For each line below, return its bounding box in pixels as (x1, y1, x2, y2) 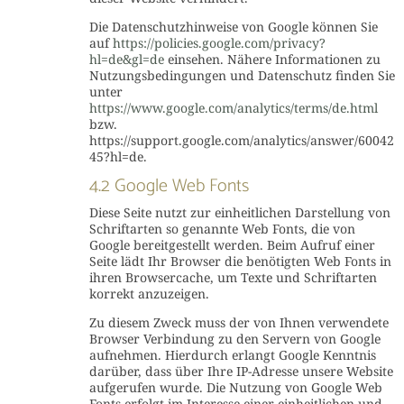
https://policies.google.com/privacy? (112, 34, 326, 51)
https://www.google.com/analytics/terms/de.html (88, 99, 378, 116)
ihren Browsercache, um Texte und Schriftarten (88, 269, 377, 286)
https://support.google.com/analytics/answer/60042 (88, 132, 394, 149)
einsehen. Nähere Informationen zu (167, 50, 381, 68)
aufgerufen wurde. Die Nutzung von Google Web (88, 379, 382, 396)
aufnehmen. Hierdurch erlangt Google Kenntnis (88, 346, 376, 363)
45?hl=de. (88, 148, 147, 165)
